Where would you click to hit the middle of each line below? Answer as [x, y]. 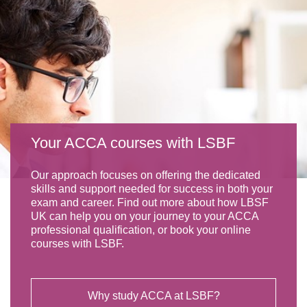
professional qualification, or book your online [141, 230]
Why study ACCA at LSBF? [153, 295]
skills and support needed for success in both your [152, 188]
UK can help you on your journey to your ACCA [145, 216]
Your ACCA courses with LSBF [133, 143]
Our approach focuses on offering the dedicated [146, 175]
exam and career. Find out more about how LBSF [150, 202]
